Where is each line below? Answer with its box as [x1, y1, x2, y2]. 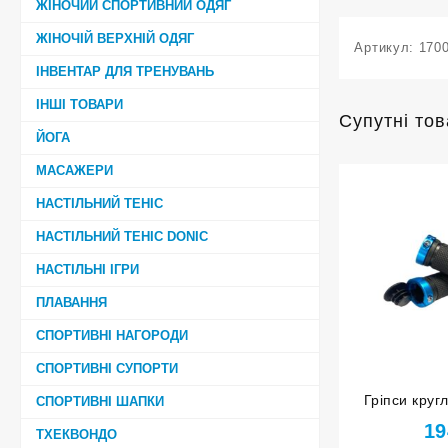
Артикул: [354, 40, 419, 56]
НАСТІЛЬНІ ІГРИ [36, 261, 139, 277]
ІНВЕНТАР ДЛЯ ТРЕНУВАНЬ [36, 63, 214, 79]
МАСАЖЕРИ [36, 162, 113, 178]
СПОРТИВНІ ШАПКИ [36, 393, 164, 409]
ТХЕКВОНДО [36, 426, 117, 442]
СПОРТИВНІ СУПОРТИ [36, 360, 178, 376]
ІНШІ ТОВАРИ [36, 96, 123, 112]
